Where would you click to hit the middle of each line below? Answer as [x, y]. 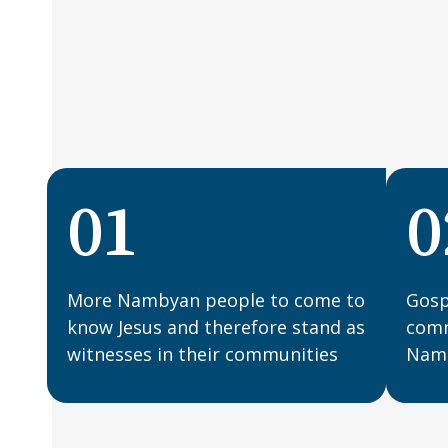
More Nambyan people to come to [216, 300]
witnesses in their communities [203, 354]
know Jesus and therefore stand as [216, 327]
